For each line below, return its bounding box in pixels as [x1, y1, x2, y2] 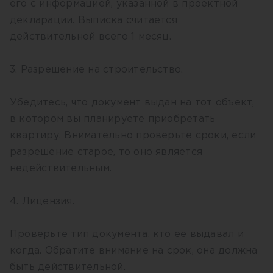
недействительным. [10, 164, 115, 173]
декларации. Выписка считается [10, 16, 177, 25]
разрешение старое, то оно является [10, 147, 203, 157]
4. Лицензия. [10, 197, 78, 206]
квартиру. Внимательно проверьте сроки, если [10, 131, 257, 140]
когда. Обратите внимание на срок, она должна [10, 246, 258, 255]
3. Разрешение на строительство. [10, 65, 186, 74]
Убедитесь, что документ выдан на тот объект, [10, 98, 255, 107]
